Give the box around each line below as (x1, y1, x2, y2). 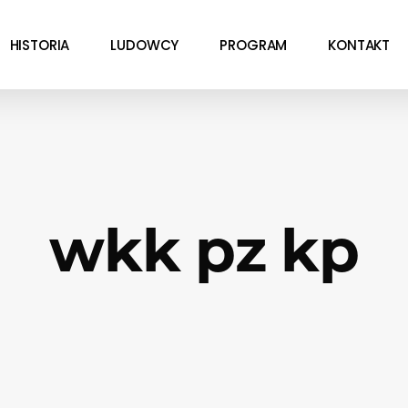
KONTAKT (328, 35, 391, 55)
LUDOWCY (110, 35, 179, 55)
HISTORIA (9, 35, 70, 55)
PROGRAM (219, 35, 288, 55)
